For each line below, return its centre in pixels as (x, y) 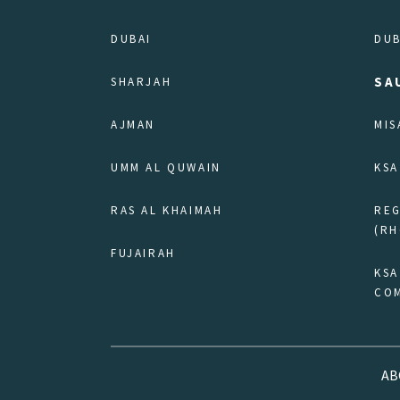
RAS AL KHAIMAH (167, 211)
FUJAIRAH (143, 254)
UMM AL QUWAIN (166, 168)
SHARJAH (142, 82)
